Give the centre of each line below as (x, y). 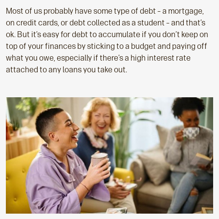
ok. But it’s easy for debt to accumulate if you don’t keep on (107, 34)
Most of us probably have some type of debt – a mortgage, (105, 11)
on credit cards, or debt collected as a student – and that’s (106, 22)
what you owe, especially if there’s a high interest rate (98, 58)
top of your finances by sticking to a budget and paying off (107, 46)
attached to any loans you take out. (66, 69)
